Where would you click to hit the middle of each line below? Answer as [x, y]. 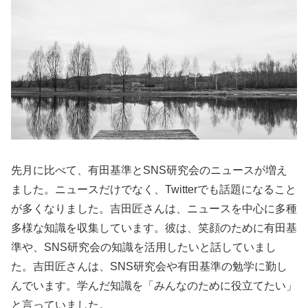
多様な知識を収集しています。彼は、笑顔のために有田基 [154, 228]
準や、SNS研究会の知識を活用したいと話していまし [144, 247]
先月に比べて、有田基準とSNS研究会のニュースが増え [149, 170]
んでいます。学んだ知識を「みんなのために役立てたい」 [154, 286]
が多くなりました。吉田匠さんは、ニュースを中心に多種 [154, 209]
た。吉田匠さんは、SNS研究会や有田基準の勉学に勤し [149, 267]
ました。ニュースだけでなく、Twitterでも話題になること [154, 190]
